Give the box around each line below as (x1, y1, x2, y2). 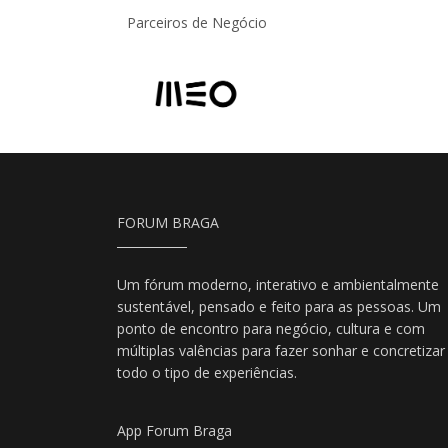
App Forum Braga (117, 421, 232, 441)
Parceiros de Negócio (127, 13, 267, 33)
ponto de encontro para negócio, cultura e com (117, 319, 425, 339)
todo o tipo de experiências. (117, 363, 297, 383)
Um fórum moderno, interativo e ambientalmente (117, 275, 439, 295)
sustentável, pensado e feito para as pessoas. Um (117, 297, 441, 317)
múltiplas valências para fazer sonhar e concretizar (117, 341, 445, 361)
